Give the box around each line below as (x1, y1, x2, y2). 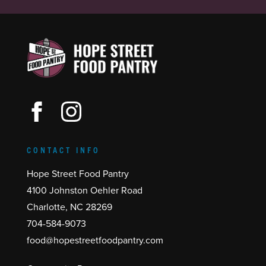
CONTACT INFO (26, 144, 100, 156)
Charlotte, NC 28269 (26, 201, 112, 214)
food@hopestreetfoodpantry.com (26, 235, 163, 247)
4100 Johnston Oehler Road (26, 185, 142, 197)
